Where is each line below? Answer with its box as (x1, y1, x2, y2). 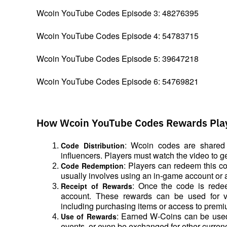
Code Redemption (61, 161, 124, 171)
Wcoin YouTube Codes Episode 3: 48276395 (36, 7, 199, 19)
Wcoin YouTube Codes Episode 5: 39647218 (36, 53, 199, 65)
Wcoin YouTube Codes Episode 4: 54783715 (36, 30, 199, 42)
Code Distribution (61, 140, 125, 151)
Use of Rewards (61, 211, 117, 222)
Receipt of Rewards (61, 181, 132, 192)
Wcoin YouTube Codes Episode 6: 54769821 (36, 75, 199, 88)
